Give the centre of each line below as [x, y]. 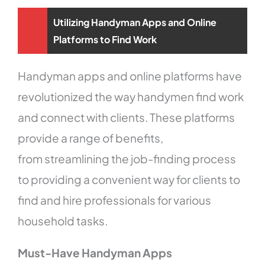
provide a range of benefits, [91, 138]
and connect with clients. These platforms [127, 117]
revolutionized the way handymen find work [131, 97]
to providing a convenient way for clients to [129, 180]
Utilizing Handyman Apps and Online [135, 22]
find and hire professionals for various [115, 200]
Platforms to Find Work [105, 40]
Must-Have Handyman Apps [95, 253]
